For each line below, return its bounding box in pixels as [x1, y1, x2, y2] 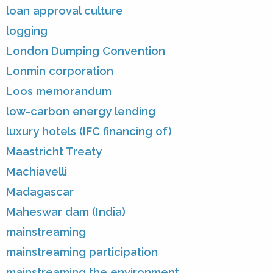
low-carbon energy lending [6, 105, 155, 118]
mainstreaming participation [6, 246, 158, 259]
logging [6, 24, 48, 38]
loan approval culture [6, 4, 123, 18]
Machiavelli [6, 165, 67, 179]
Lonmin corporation [6, 65, 113, 78]
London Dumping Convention [6, 44, 165, 58]
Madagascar [6, 185, 74, 199]
